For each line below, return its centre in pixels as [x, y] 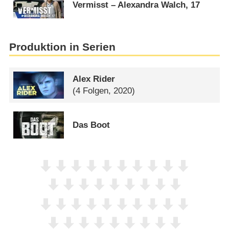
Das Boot [91, 125]
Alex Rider [94, 79]
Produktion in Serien [62, 47]
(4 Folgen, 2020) [104, 91]
